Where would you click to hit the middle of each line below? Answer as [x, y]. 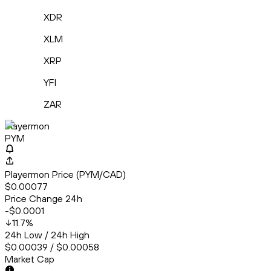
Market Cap [30, 259]
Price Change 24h [44, 199]
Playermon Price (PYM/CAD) [65, 175]
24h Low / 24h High [47, 235]
